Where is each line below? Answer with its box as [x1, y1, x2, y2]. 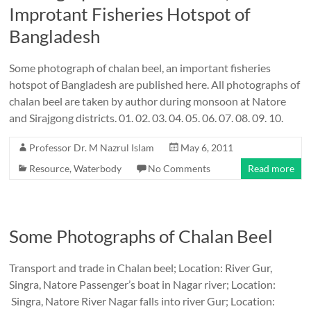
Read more [247, 162, 294, 174]
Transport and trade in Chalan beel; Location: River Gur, [9, 261, 273, 274]
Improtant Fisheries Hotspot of [9, 3, 251, 25]
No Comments [148, 162, 211, 174]
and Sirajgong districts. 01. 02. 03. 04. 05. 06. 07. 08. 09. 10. [9, 111, 284, 124]
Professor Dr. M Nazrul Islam [29, 142, 155, 153]
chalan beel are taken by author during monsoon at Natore [9, 94, 287, 108]
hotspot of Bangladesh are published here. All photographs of [9, 78, 301, 91]
